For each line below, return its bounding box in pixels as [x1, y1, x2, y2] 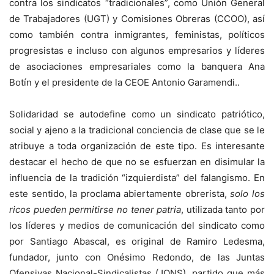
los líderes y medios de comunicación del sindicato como [9, 219, 265, 231]
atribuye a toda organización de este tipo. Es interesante [9, 139, 265, 152]
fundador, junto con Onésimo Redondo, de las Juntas [9, 251, 265, 263]
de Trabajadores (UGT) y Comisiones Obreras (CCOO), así [9, 12, 265, 24]
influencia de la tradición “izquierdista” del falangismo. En [9, 171, 265, 183]
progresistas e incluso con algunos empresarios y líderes [9, 44, 265, 56]
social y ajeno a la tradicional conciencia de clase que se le [9, 124, 265, 136]
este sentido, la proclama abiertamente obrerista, [9, 187, 231, 199]
